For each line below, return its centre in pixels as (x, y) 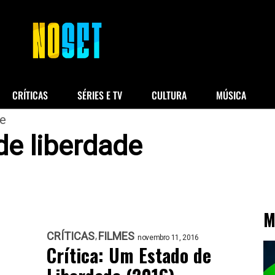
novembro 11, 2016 (168, 238)
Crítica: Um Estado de (129, 255)
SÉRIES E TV (99, 95)
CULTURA (169, 95)
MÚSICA (231, 95)
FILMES (116, 236)
